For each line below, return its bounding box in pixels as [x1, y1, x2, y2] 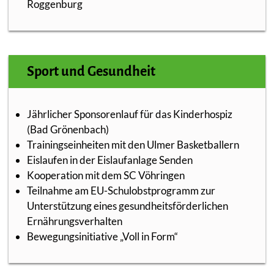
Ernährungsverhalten [27, 215, 122, 228]
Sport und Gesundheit [27, 64, 155, 79]
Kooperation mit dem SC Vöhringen [27, 169, 185, 182]
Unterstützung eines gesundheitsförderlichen [27, 199, 228, 212]
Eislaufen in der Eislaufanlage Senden [27, 154, 193, 166]
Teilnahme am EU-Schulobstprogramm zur [27, 184, 215, 197]
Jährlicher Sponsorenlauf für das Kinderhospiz [27, 108, 232, 120]
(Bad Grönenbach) [27, 123, 109, 136]
